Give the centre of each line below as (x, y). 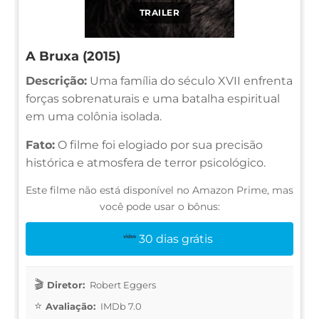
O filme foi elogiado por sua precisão (159, 145)
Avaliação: (70, 306)
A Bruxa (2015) (73, 56)
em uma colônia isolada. (94, 116)
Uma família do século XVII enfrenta (190, 80)
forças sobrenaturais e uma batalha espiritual (153, 98)
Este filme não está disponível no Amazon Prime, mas (159, 190)
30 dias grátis (176, 239)
